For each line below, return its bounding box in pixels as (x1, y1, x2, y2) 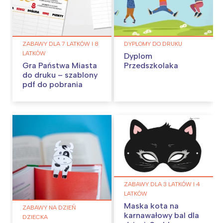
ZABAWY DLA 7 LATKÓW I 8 (22, 40, 99, 47)
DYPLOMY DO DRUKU (124, 40, 182, 47)
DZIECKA (22, 214, 48, 221)
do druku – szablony (22, 70, 98, 80)
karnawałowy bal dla (124, 211, 199, 221)
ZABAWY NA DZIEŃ (22, 204, 76, 212)
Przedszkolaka (124, 60, 178, 70)
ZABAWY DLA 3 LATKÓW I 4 (124, 181, 200, 188)
